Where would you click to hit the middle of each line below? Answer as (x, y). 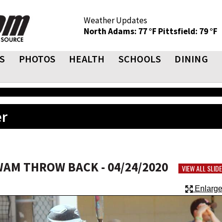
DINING (191, 59)
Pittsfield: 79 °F (188, 31)
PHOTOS (37, 59)
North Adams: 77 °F (121, 31)
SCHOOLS (140, 59)
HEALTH (87, 59)
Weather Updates (115, 20)
